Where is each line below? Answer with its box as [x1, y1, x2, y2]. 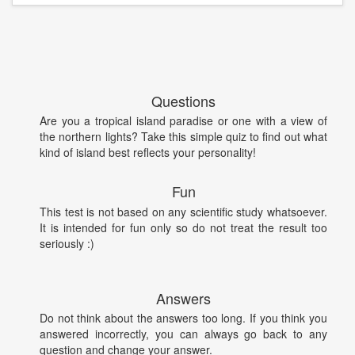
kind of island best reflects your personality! [40, 144, 256, 161]
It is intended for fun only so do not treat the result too [40, 219, 327, 235]
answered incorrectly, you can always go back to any [40, 326, 327, 342]
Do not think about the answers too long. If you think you [40, 310, 327, 326]
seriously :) [40, 235, 94, 251]
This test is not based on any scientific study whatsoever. [40, 203, 327, 219]
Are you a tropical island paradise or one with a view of [40, 113, 327, 129]
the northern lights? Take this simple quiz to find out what [40, 128, 327, 145]
